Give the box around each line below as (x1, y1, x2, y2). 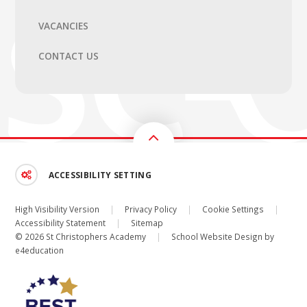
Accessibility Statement (15, 217, 106, 228)
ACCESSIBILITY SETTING (48, 169, 151, 180)
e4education (15, 244, 64, 256)
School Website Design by (169, 230, 275, 242)
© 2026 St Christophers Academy (15, 230, 149, 242)
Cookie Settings (201, 203, 264, 214)
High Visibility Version (15, 203, 100, 214)
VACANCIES (38, 19, 89, 33)
